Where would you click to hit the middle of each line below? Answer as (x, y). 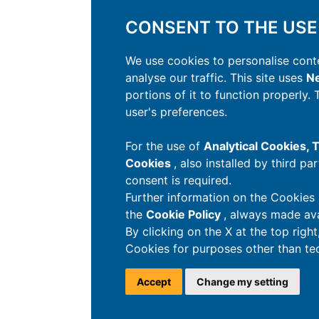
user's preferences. (176, 112)
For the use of (164, 146)
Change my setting (242, 282)
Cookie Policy (185, 214)
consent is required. (178, 180)
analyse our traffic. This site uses (216, 78)
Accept (154, 282)
